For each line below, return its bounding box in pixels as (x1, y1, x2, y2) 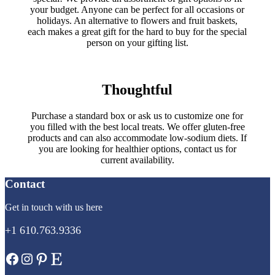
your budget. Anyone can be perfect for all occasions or (30, 4, 245, 15)
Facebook (4, 250, 62, 266)
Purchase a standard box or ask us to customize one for (31, 110, 244, 121)
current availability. (100, 154, 174, 165)
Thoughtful (102, 82, 173, 98)
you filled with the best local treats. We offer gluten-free (29, 121, 245, 132)
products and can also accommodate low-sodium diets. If (28, 132, 247, 143)
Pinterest (34, 250, 86, 266)
